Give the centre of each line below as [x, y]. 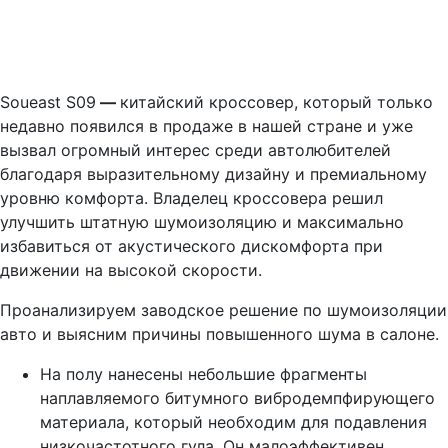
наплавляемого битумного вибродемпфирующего [237, 397]
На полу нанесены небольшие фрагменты [203, 373]
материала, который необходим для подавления [233, 421]
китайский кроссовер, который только [276, 101]
